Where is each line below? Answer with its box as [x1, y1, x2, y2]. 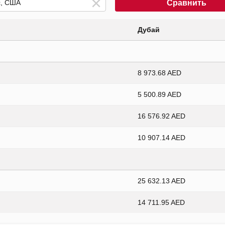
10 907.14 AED [138, 134, 185, 142]
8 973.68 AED [138, 69, 181, 77]
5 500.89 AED [138, 90, 181, 99]
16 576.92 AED [138, 112, 185, 121]
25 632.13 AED [138, 177, 185, 185]
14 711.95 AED [138, 198, 185, 207]
